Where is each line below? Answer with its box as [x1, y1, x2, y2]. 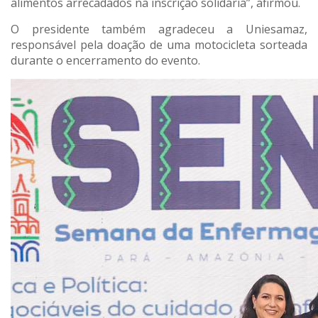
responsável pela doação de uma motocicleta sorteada [11, 36, 307, 53]
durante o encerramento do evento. [11, 52, 200, 68]
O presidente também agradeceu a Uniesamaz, [11, 21, 307, 37]
